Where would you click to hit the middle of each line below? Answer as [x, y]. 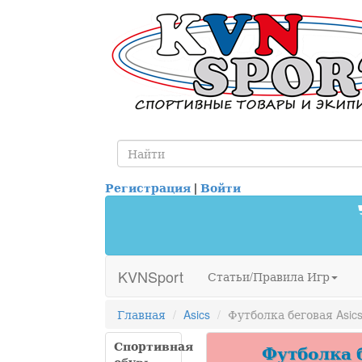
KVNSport [151, 276]
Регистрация [148, 187]
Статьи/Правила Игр [269, 276]
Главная [141, 314]
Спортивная [154, 346]
